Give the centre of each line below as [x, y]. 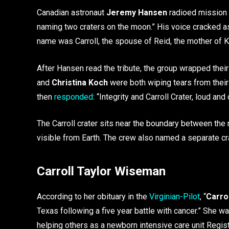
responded [74, 97]
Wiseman [140, 171]
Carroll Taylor [74, 171]
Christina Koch [80, 82]
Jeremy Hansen [137, 13]
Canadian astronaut [72, 13]
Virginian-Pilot [175, 196]
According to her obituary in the [93, 196]
